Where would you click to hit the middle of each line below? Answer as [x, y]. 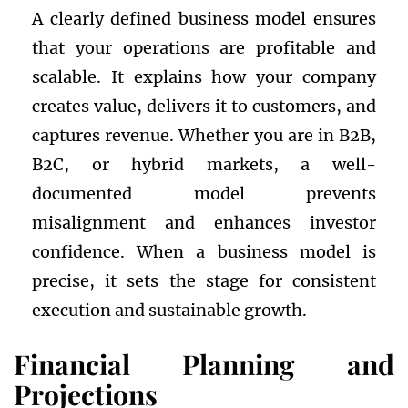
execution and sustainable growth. [169, 311]
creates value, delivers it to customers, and [204, 107]
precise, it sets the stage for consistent [204, 281]
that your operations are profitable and [204, 48]
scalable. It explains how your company [204, 77]
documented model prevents [204, 194]
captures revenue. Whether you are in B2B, [204, 136]
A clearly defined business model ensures [204, 19]
